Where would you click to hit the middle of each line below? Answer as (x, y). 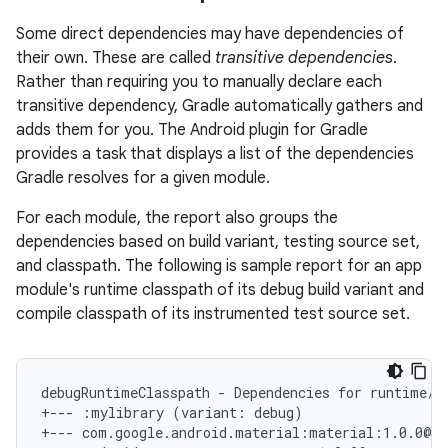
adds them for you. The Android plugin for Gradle (192, 130)
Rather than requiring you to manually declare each (199, 82)
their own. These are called (115, 58)
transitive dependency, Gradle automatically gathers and (219, 106)
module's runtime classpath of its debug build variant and (220, 290)
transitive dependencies (304, 58)
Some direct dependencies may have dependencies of (210, 34)
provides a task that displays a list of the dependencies (215, 154)
